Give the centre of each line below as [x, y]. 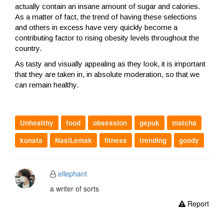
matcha [184, 123]
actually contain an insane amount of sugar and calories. [107, 6]
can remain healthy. [47, 85]
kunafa [31, 140]
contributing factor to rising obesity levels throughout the [107, 38]
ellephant [72, 174]
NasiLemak [73, 140]
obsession [110, 123]
